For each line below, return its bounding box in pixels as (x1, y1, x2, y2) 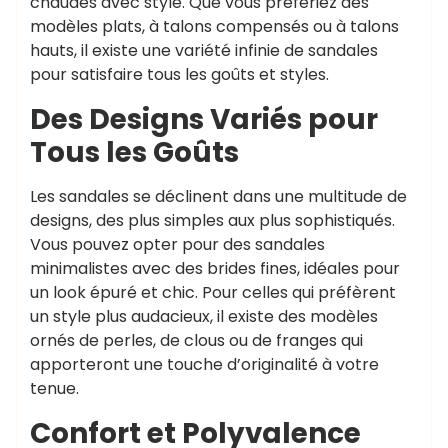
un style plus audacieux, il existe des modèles (30, 305, 378, 328)
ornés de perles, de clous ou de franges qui (30, 329, 363, 352)
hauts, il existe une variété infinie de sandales (30, 39, 378, 62)
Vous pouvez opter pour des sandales (30, 233, 325, 256)
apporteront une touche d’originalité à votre (30, 353, 379, 376)
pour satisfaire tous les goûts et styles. (30, 63, 329, 86)
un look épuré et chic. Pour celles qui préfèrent (30, 281, 396, 304)
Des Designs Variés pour (30, 100, 378, 139)
